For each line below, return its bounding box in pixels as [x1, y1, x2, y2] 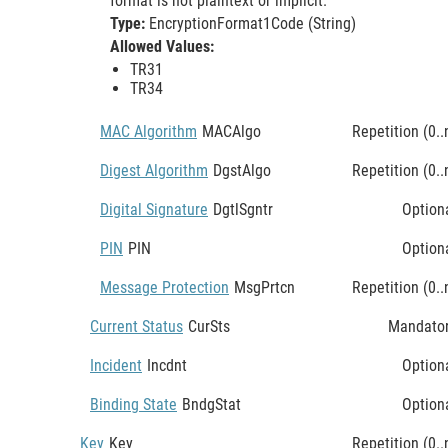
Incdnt [147, 355, 187, 375]
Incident [90, 355, 142, 375]
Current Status [90, 316, 183, 336]
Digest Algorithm [100, 160, 208, 180]
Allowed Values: [110, 36, 214, 56]
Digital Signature [100, 199, 208, 219]
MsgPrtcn [234, 277, 295, 297]
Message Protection [100, 277, 229, 297]
